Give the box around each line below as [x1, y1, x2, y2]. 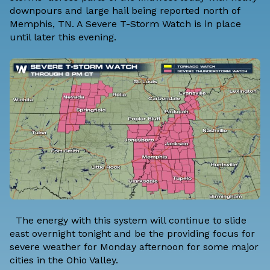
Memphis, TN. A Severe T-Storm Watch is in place [10, 18, 241, 30]
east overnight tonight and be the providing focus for [10, 227, 255, 239]
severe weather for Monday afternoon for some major [10, 240, 259, 253]
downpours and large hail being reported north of [10, 5, 240, 17]
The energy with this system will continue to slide [10, 214, 246, 226]
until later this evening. [10, 31, 116, 43]
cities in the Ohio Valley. [10, 254, 118, 266]
